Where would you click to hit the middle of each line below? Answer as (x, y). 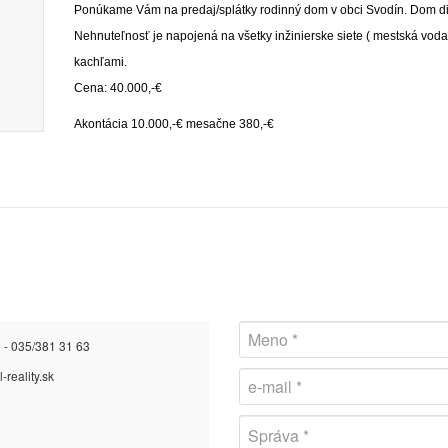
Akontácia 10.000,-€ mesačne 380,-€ (174, 124)
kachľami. (100, 62)
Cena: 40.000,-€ (118, 88)
